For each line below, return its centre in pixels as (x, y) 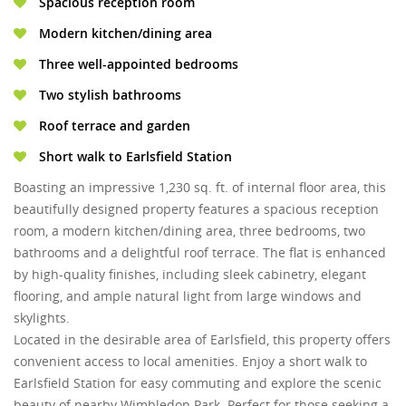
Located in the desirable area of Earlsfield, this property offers (202, 340)
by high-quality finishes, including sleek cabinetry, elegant (190, 275)
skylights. (42, 318)
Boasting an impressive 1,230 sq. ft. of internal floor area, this (200, 188)
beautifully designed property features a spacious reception (196, 209)
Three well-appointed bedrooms (137, 64)
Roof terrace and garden (113, 126)
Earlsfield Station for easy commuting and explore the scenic (198, 383)
